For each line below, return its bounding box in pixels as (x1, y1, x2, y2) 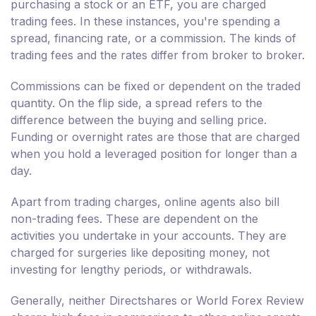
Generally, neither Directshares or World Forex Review (11, 293, 304, 308)
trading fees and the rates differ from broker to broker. (11, 48, 305, 63)
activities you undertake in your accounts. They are (11, 229, 286, 243)
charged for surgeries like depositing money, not (11, 245, 269, 260)
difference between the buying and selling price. (11, 113, 267, 128)
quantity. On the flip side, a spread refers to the (11, 96, 262, 111)
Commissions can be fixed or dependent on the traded (11, 79, 300, 94)
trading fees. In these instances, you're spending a (11, 14, 280, 29)
